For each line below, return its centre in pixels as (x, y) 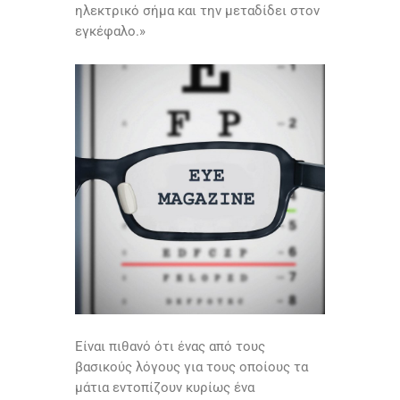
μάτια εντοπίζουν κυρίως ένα (165, 388)
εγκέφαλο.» (110, 32)
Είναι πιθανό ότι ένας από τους (170, 347)
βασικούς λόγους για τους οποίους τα (192, 367)
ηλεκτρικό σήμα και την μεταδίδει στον (197, 11)
